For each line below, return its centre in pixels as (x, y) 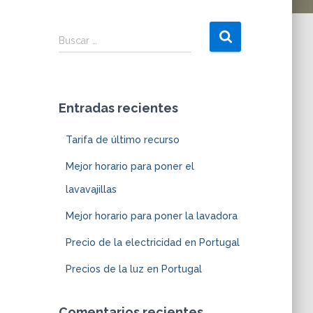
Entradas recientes (118, 108)
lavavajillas (91, 189)
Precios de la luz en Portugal (133, 269)
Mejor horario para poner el (130, 166)
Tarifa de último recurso (122, 140)
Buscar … (78, 41)
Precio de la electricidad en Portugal (152, 242)
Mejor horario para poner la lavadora (151, 216)
